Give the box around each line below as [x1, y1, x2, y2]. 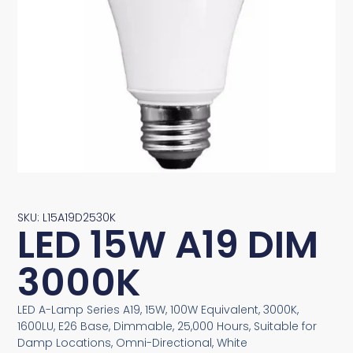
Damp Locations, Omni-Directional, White [17, 334, 248, 351]
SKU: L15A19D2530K [17, 209, 117, 225]
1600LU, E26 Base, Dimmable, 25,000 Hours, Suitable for [17, 318, 318, 334]
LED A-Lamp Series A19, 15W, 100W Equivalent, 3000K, [17, 301, 299, 318]
